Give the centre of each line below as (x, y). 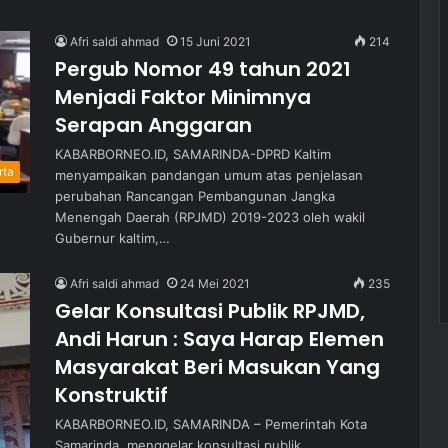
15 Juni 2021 (215, 41)
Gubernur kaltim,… (112, 238)
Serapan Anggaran (153, 125)
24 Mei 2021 (215, 283)
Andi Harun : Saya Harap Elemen (219, 339)
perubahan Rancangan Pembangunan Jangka (195, 196)
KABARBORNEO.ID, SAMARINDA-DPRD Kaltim (193, 154)
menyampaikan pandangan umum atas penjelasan (209, 175)
